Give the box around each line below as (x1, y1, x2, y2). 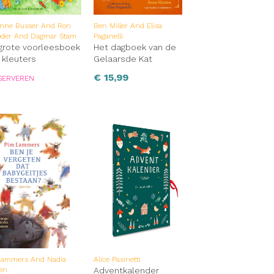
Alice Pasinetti (93, 255, 141, 264)
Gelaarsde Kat (93, 54, 152, 64)
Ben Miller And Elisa (93, 21, 162, 31)
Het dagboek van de (93, 42, 176, 53)
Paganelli (93, 32, 123, 41)
